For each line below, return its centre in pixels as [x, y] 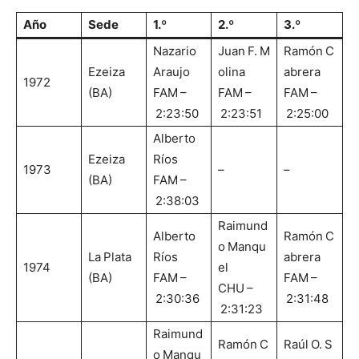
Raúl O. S [308, 345]
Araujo [171, 72]
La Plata [110, 257]
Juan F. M [244, 51]
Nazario [176, 51]
